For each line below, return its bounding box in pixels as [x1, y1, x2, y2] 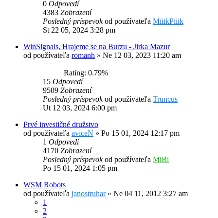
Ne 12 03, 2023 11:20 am [103, 51, 181, 60]
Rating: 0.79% [60, 69, 108, 77]
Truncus [153, 95, 178, 104]
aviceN [72, 129, 93, 138]
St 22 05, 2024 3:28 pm [43, 26, 115, 35]
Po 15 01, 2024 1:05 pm [43, 164, 117, 173]
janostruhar [72, 189, 106, 198]
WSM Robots [23, 181, 66, 189]
